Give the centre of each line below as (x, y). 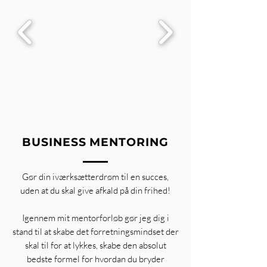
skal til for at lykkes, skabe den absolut (95, 245)
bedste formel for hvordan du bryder (95, 259)
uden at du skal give (58, 190)
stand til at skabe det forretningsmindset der (95, 232)
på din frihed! (144, 190)
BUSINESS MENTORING (95, 142)
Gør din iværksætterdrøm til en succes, (95, 177)
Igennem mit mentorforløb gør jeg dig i (95, 218)
